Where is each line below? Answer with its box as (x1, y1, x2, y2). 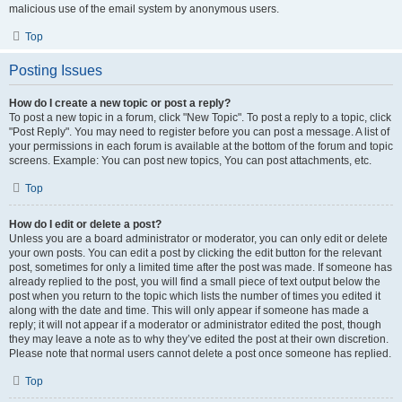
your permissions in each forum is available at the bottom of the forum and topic (9, 140, 393, 153)
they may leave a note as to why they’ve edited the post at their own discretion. (9, 333, 389, 345)
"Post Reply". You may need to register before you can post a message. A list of (9, 126, 389, 138)
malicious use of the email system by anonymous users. (9, 3, 279, 15)
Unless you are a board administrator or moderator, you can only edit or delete (9, 232, 388, 245)
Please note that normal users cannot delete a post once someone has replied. (9, 347, 391, 360)
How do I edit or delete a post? (9, 218, 162, 231)
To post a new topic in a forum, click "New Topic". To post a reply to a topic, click (9, 111, 391, 124)
